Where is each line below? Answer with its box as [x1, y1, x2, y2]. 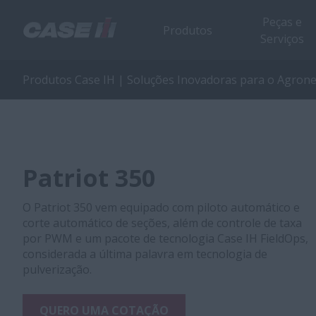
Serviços [260, 30, 305, 47]
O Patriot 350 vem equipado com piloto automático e [23, 200, 300, 215]
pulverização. [23, 262, 92, 277]
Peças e [262, 13, 303, 30]
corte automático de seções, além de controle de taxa [23, 215, 302, 231]
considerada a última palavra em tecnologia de [23, 246, 267, 262]
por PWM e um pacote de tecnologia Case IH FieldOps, [23, 231, 308, 246]
